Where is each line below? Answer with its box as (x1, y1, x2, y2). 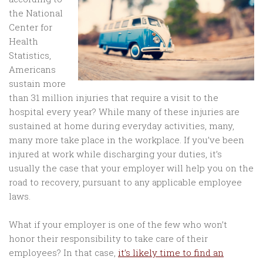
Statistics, (9, 49, 51, 62)
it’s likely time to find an (118, 247, 224, 259)
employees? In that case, (9, 247, 118, 259)
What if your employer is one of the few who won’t (9, 218, 227, 231)
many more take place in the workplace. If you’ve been (9, 134, 244, 146)
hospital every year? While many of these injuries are (9, 106, 240, 118)
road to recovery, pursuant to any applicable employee (9, 176, 242, 188)
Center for (9, 21, 52, 33)
